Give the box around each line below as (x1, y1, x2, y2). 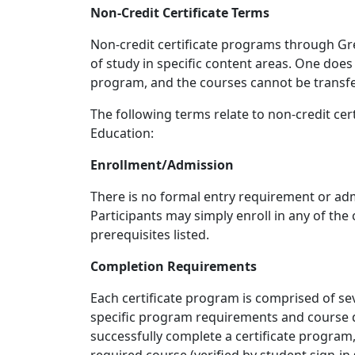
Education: (90, 124, 154, 142)
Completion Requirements (90, 258, 257, 275)
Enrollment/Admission (90, 156, 234, 174)
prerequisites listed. (90, 226, 209, 243)
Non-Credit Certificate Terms (90, 4, 269, 21)
